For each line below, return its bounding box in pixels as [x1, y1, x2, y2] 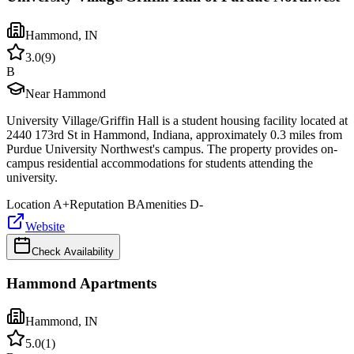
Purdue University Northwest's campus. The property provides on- [6, 141, 337, 156]
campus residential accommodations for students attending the [6, 156, 313, 170]
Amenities [136, 197, 186, 211]
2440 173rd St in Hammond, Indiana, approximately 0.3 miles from [6, 127, 342, 141]
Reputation [70, 197, 124, 211]
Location [6, 197, 51, 211]
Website [25, 219, 65, 233]
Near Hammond [25, 86, 106, 100]
